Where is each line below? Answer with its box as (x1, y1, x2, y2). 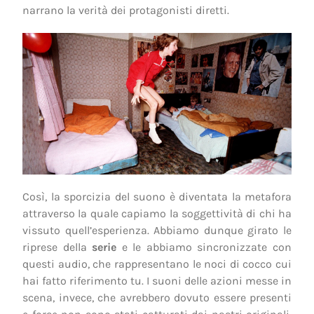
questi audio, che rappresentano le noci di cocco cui (22, 257, 292, 271)
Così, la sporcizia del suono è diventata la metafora (22, 190, 292, 204)
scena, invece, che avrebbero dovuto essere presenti (22, 291, 292, 305)
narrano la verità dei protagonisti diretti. (22, 4, 229, 18)
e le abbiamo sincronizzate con (116, 240, 292, 254)
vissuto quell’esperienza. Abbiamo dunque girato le (22, 224, 292, 238)
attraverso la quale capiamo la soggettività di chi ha (22, 207, 292, 221)
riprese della (22, 240, 93, 254)
